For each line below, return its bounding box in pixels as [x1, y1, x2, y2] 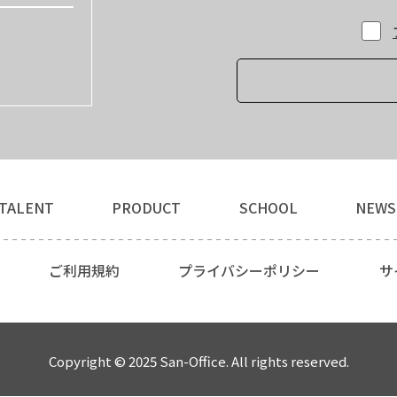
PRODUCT [112, 196, 182, 218]
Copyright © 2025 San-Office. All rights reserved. [48, 351, 349, 370]
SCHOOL [238, 196, 298, 218]
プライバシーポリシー [178, 259, 321, 281]
